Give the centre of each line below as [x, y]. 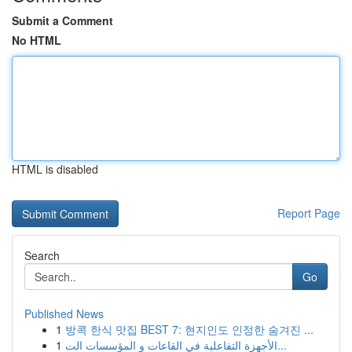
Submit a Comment [62, 20]
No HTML [37, 40]
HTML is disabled [55, 169]
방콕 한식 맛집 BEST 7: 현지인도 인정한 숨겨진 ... [189, 329]
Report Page [309, 213]
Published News [64, 313]
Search [42, 255]
